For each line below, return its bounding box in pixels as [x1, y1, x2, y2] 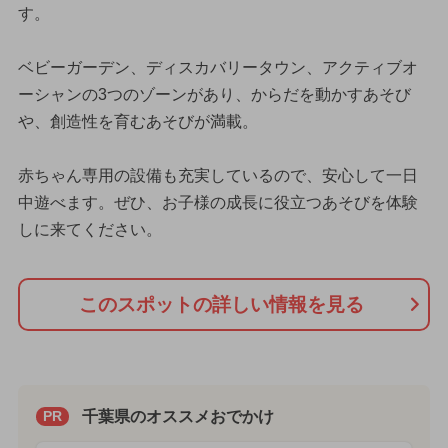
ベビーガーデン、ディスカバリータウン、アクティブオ [17, 59, 418, 77]
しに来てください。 [17, 221, 162, 239]
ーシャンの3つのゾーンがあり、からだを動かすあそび [17, 86, 411, 104]
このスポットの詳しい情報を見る [78, 293, 364, 315]
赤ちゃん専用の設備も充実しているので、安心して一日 [17, 167, 418, 185]
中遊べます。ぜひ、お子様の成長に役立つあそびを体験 [17, 194, 418, 212]
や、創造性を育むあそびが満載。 [17, 113, 258, 131]
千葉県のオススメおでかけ [81, 407, 274, 425]
